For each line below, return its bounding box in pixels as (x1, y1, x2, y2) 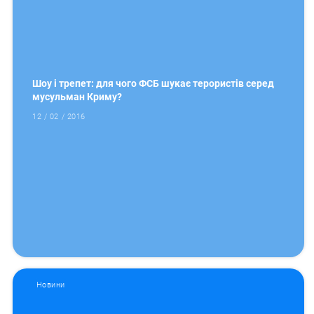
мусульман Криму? (32, 91, 123, 103)
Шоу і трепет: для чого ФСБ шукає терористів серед (32, 78, 275, 90)
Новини (36, 280, 65, 289)
